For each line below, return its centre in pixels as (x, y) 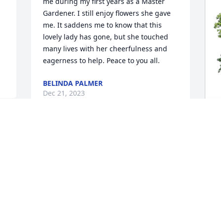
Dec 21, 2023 (64, 93)
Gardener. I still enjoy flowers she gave (107, 13)
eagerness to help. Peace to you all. (102, 61)
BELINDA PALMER (73, 83)
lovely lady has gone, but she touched (106, 37)
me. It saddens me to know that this (103, 25)
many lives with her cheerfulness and (105, 49)
